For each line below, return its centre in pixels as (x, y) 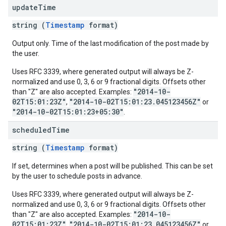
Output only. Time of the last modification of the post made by (110, 43)
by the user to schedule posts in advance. (77, 176)
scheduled (32, 130)
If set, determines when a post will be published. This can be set (112, 166)
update (25, 7)
